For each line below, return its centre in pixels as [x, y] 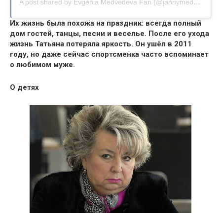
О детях [24, 87]
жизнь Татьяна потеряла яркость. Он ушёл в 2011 [101, 44]
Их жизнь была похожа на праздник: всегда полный [106, 23]
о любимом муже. [42, 64]
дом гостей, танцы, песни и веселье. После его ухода [110, 33]
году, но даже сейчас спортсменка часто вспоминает [109, 54]
